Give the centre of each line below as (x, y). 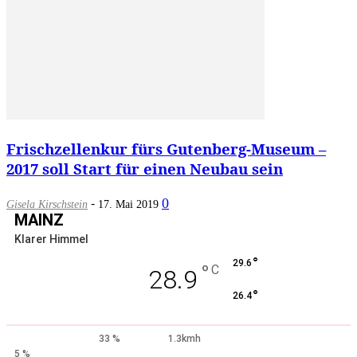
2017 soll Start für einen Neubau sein (145, 168)
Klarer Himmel (51, 239)
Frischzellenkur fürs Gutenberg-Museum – (166, 148)
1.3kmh (185, 338)
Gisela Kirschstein (47, 204)
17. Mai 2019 (128, 204)
